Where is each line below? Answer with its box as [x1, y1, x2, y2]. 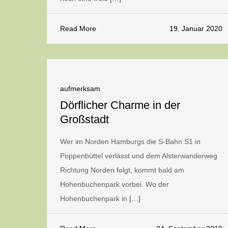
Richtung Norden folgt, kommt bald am [60, 166, 184, 174]
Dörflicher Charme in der [60, 99, 180, 111]
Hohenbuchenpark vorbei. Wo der [60, 180, 169, 188]
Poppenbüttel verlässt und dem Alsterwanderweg [60, 152, 217, 160]
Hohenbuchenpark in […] [60, 194, 140, 203]
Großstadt [60, 113, 109, 126]
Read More [60, 24, 96, 33]
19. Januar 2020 [169, 24, 222, 33]
